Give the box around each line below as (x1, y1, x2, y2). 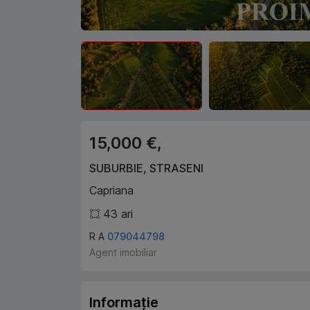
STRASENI (149, 161, 203, 175)
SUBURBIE (89, 161, 143, 175)
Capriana (89, 183, 134, 197)
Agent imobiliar (89, 246, 157, 258)
